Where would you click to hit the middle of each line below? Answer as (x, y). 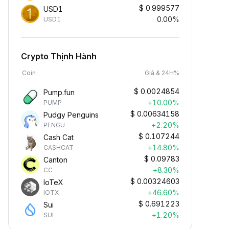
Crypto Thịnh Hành (59, 56)
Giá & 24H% (162, 73)
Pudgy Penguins (71, 115)
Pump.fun (59, 92)
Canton (55, 160)
